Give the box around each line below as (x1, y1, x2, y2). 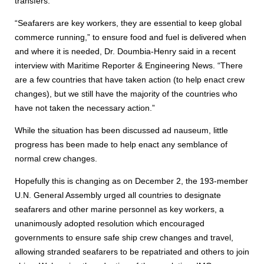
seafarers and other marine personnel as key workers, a (15, 204, 224, 214)
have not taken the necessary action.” (15, 103, 160, 113)
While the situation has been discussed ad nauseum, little (15, 126, 228, 136)
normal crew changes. (15, 154, 100, 164)
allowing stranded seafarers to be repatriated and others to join (15, 247, 249, 257)
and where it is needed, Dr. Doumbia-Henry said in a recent (15, 47, 236, 57)
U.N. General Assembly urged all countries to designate (15, 190, 221, 200)
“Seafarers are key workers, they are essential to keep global (15, 18, 242, 28)
